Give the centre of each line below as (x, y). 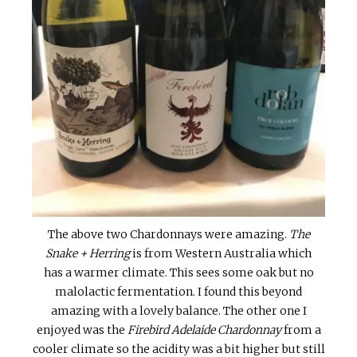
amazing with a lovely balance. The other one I (178, 310)
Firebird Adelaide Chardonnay (204, 330)
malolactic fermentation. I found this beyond (178, 291)
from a (301, 330)
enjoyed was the (82, 330)
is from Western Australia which (221, 253)
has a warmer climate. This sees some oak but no (178, 272)
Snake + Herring (88, 253)
